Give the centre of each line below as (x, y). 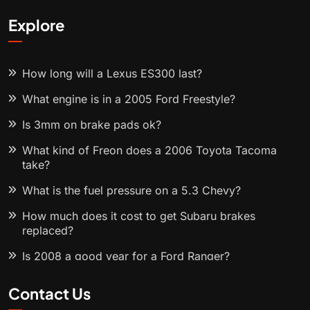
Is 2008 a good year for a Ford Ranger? (126, 256)
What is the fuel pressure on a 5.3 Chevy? (131, 191)
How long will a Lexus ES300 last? (112, 74)
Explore (36, 25)
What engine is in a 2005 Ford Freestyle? (129, 99)
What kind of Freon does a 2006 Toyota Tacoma (149, 151)
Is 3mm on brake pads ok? (92, 125)
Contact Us (49, 294)
